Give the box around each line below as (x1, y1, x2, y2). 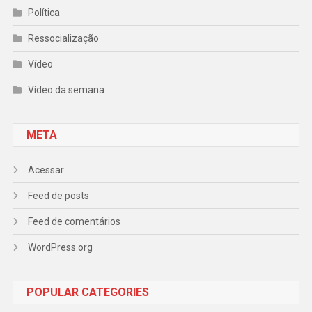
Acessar (27, 164, 64, 176)
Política (27, 7, 60, 19)
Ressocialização (27, 33, 99, 45)
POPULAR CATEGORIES (26, 286, 149, 299)
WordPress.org (27, 242, 93, 253)
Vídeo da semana (27, 84, 104, 96)
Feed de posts (27, 190, 89, 202)
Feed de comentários (27, 216, 120, 228)
